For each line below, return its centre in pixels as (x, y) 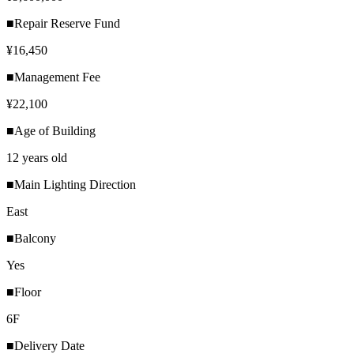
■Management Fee (53, 77)
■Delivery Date (45, 345)
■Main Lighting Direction (71, 184)
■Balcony (31, 238)
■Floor (24, 292)
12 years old (37, 157)
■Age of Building (51, 130)
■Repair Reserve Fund (63, 23)
